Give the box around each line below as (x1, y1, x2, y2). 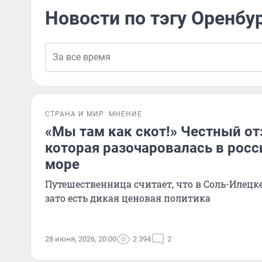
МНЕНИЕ (109, 110, 142, 118)
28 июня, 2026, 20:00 (45, 235, 116, 243)
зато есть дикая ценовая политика (45, 192, 211, 204)
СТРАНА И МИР (45, 110, 104, 118)
